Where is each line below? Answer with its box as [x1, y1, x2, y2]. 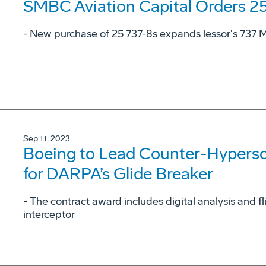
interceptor [23, 207, 75, 221]
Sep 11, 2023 [23, 133, 70, 144]
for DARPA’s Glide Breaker [23, 163, 213, 183]
